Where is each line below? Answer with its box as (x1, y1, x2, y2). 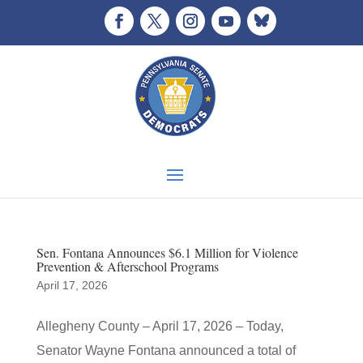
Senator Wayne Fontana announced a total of (36, 344, 296, 357)
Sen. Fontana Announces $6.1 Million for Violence (36, 244, 298, 261)
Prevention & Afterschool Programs (36, 258, 219, 275)
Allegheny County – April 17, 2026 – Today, (36, 319, 284, 333)
